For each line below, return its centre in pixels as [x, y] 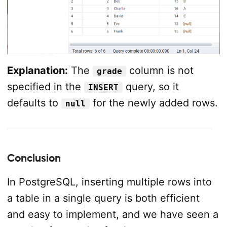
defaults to [34, 103]
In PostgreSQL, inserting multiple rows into [109, 182]
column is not [160, 71]
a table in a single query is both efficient [103, 198]
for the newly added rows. [154, 103]
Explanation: [37, 71]
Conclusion [34, 158]
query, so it [150, 87]
